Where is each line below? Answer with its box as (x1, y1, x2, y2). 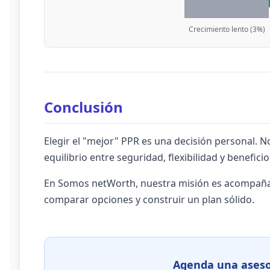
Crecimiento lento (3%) (188, 24, 265, 34)
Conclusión (44, 97, 123, 117)
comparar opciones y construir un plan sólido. (44, 193, 254, 206)
